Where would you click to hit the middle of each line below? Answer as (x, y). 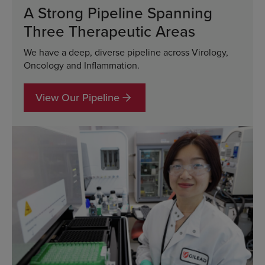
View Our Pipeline (77, 97)
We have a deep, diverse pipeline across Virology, (126, 52)
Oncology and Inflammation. (82, 65)
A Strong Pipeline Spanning (118, 12)
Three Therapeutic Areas (109, 31)
